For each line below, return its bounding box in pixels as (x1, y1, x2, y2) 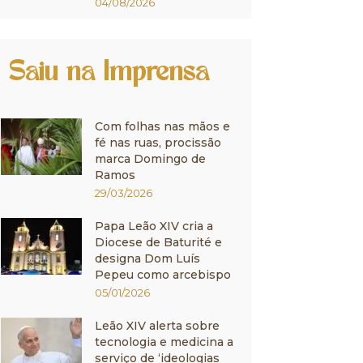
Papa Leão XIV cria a (95, 219, 213, 233)
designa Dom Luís (95, 251, 200, 266)
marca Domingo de (95, 152, 206, 166)
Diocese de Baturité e (95, 235, 222, 250)
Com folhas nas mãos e (95, 119, 230, 134)
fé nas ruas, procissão (95, 135, 221, 150)
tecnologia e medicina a (95, 335, 233, 349)
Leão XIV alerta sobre (95, 318, 220, 333)
